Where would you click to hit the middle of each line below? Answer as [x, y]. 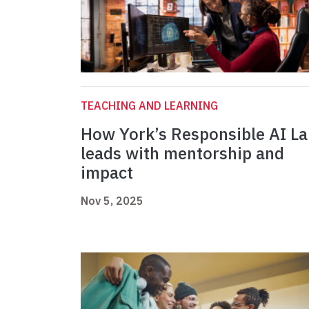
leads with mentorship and [182, 153]
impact [109, 173]
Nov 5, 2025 [112, 201]
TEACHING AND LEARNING [149, 106]
